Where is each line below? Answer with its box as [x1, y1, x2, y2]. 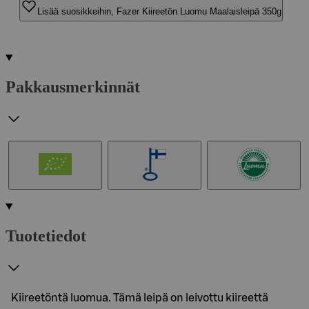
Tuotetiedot [6, 226, 86, 245]
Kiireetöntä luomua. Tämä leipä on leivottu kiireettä [11, 292, 268, 303]
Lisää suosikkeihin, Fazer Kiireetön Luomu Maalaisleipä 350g [37, 6, 281, 17]
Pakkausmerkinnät [6, 77, 140, 96]
